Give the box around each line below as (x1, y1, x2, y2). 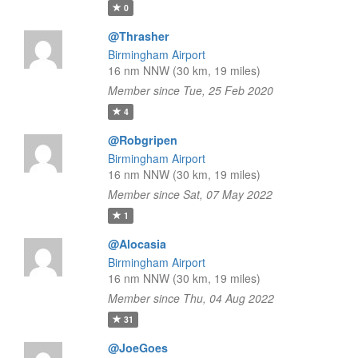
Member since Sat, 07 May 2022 (107, 186, 272, 202)
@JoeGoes (107, 340, 168, 356)
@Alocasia (107, 236, 166, 252)
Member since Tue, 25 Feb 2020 (107, 82, 273, 98)
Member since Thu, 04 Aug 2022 (107, 290, 274, 306)
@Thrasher (107, 28, 169, 44)
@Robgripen (107, 132, 177, 148)
